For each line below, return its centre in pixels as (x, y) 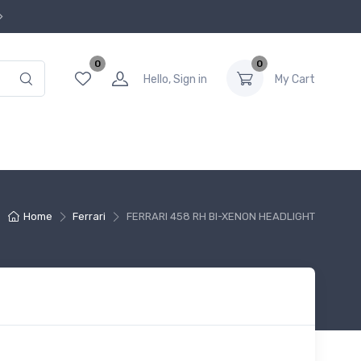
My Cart (295, 79)
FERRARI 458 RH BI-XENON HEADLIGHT (221, 216)
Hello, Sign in (175, 79)
